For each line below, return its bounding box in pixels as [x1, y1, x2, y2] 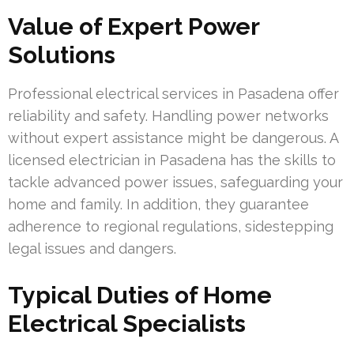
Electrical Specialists [8, 309, 246, 337]
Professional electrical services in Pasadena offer [8, 85, 339, 102]
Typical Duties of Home [8, 281, 272, 309]
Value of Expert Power [8, 12, 259, 40]
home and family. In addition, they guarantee [8, 195, 309, 213]
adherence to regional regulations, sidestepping [8, 217, 333, 235]
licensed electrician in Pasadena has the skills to [8, 151, 336, 168]
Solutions [8, 40, 115, 69]
